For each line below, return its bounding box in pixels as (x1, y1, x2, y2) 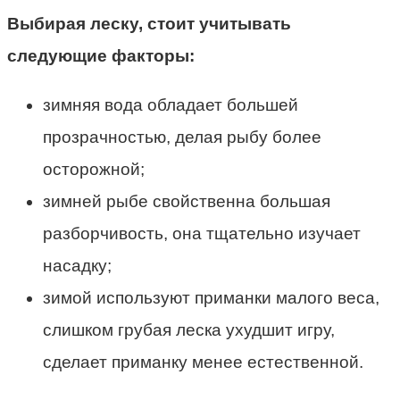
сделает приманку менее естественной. (43, 352, 363, 371)
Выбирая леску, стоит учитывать (7, 13, 291, 33)
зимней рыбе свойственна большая (43, 191, 330, 211)
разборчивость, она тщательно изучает (43, 223, 361, 243)
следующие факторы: (7, 46, 195, 65)
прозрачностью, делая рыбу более (43, 127, 321, 146)
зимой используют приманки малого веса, (43, 287, 379, 307)
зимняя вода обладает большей (43, 95, 298, 114)
